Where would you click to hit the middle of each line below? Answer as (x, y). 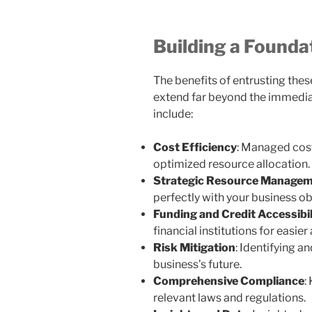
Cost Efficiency (195, 148)
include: (173, 114)
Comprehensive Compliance (229, 281)
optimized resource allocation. (232, 164)
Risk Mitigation (194, 248)
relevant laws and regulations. (229, 298)
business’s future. (197, 265)
